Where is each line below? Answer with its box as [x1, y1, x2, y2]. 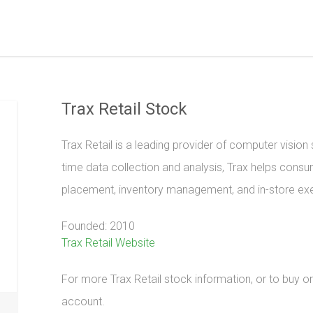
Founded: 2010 [61, 219, 135, 233]
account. [61, 295, 105, 308]
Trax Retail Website [61, 236, 155, 249]
